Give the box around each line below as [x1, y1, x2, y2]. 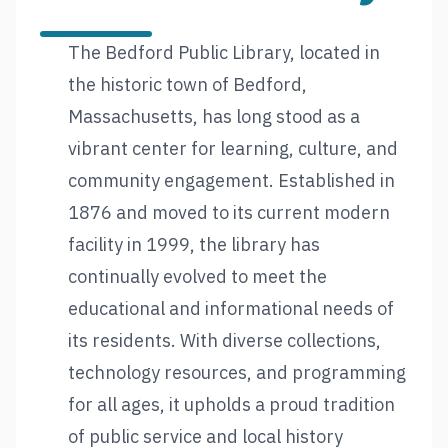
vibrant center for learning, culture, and [68, 137, 398, 161]
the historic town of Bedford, [68, 73, 307, 97]
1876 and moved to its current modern [68, 201, 390, 225]
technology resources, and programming [68, 361, 406, 385]
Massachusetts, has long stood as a [68, 105, 360, 129]
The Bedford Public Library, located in [68, 41, 380, 65]
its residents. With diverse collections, [68, 329, 381, 353]
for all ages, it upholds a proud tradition [68, 393, 395, 417]
